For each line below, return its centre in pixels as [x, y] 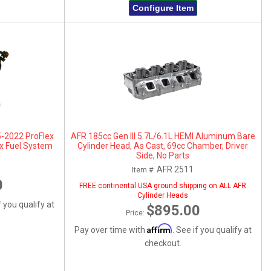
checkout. [163, 243]
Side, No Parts [163, 155]
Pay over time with [110, 230]
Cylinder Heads [163, 195]
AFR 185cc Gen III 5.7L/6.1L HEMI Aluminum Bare [163, 136]
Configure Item [163, 8]
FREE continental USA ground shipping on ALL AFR [163, 185]
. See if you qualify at [212, 230]
